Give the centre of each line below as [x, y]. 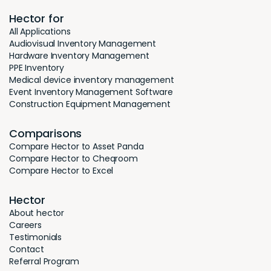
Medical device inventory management [92, 80]
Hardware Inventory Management [79, 56]
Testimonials [36, 237]
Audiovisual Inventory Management [83, 44]
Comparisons [46, 134]
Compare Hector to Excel [61, 171]
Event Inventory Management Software [91, 92]
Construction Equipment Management [90, 104]
